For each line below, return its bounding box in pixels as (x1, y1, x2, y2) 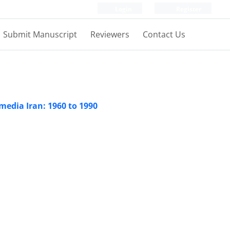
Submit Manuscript (3, 29, 77, 40)
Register (175, 5, 201, 13)
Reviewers (90, 29, 129, 40)
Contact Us (143, 29, 185, 40)
